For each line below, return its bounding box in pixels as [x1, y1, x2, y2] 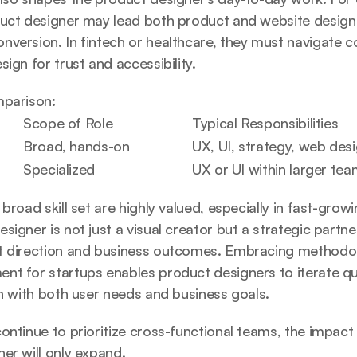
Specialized [23, 160, 96, 178]
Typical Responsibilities [192, 114, 339, 131]
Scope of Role [23, 114, 113, 131]
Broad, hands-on [23, 137, 130, 155]
